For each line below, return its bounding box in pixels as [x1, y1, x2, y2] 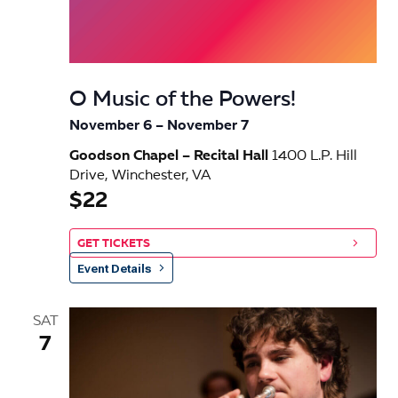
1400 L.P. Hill [272, 149, 357, 164]
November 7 [167, 119, 249, 134]
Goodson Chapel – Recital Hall [69, 149, 272, 164]
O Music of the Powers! [69, 90, 296, 112]
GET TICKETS [77, 238, 150, 251]
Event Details [77, 262, 151, 276]
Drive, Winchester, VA [69, 169, 211, 184]
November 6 [69, 119, 152, 134]
